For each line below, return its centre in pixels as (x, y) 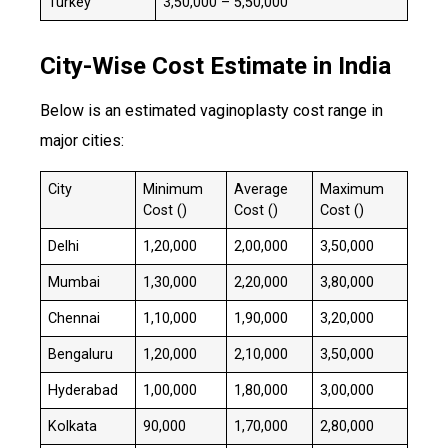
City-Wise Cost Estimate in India (215, 66)
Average (261, 189)
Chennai (74, 318)
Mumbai (74, 282)
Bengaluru (81, 354)
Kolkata (73, 426)
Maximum (352, 189)
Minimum (173, 189)
